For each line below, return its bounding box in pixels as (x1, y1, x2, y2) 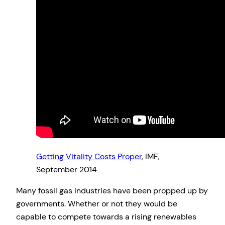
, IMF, (142, 151, 159, 162)
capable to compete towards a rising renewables (16, 211, 196, 222)
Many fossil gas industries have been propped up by (16, 185, 208, 196)
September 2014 (36, 164, 97, 175)
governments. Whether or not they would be (16, 198, 177, 209)
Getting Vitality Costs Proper (36, 151, 142, 162)
